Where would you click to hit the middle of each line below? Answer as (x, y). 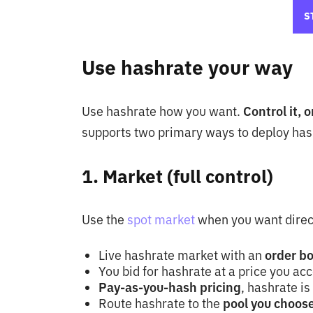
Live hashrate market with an (182, 256)
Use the (104, 220)
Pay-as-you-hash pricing (170, 288)
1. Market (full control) (177, 176)
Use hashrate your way (187, 68)
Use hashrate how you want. (162, 112)
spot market (162, 220)
